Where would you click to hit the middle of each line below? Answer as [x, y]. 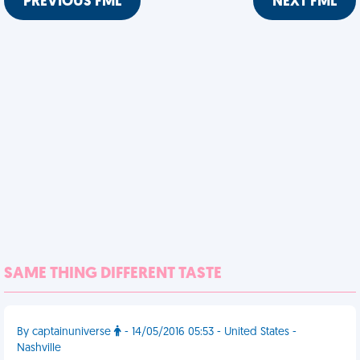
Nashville [39, 348]
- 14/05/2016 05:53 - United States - [209, 332]
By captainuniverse [65, 332]
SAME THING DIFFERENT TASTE [113, 274]
